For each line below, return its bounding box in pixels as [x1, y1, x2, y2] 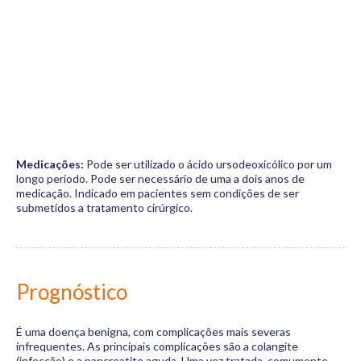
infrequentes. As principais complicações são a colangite [16, 339, 298, 353]
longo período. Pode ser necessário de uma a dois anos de [16, 172, 305, 185]
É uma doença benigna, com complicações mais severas [16, 325, 291, 338]
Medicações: [16, 157, 84, 171]
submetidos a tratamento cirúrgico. [16, 201, 193, 214]
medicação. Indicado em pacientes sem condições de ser [16, 186, 299, 200]
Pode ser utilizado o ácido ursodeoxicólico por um [84, 157, 332, 171]
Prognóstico [16, 279, 127, 305]
